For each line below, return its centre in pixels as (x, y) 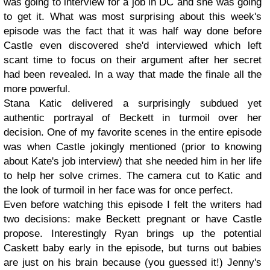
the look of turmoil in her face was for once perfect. (120, 190)
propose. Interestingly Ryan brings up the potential (133, 234)
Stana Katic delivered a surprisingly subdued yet (133, 103)
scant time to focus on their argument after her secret (133, 60)
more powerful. (39, 89)
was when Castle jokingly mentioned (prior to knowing (133, 147)
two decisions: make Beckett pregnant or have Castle (133, 219)
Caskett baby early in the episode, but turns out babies (133, 248)
